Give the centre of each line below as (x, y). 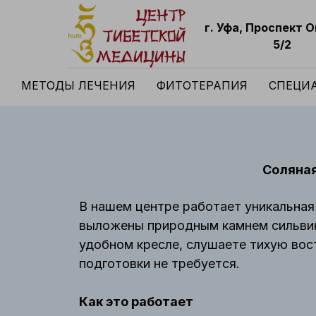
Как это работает (136, 302)
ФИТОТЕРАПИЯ (202, 85)
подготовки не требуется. (159, 263)
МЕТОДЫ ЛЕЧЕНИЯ (78, 85)
